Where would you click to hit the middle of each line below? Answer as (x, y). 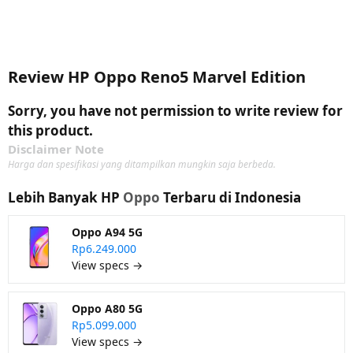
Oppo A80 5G (107, 308)
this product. (50, 130)
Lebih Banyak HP (65, 197)
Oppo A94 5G (107, 232)
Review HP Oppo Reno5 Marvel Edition (157, 77)
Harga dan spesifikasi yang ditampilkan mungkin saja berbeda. (142, 164)
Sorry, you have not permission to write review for (175, 111)
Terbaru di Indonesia (230, 197)
